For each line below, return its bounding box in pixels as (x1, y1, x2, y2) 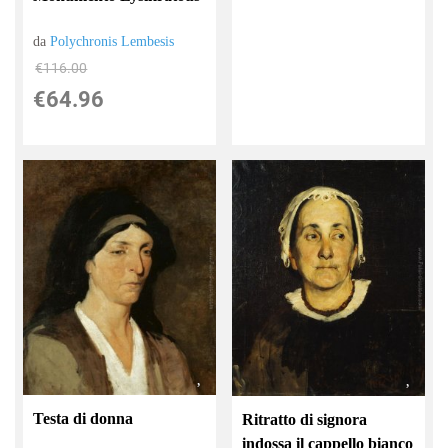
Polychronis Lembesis (50, 34, 175, 50)
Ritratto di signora (242, 411, 368, 429)
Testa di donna (33, 409, 134, 427)
